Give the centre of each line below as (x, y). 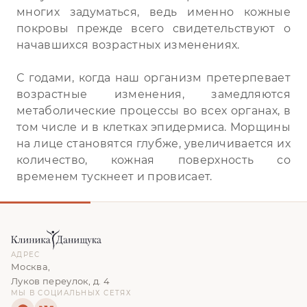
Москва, (31, 267)
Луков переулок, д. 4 (61, 281)
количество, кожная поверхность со (153, 160)
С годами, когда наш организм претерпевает (153, 78)
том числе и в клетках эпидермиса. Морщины (153, 127)
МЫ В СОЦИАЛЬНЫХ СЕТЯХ (71, 293)
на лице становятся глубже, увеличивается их (153, 144)
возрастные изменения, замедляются (153, 95)
